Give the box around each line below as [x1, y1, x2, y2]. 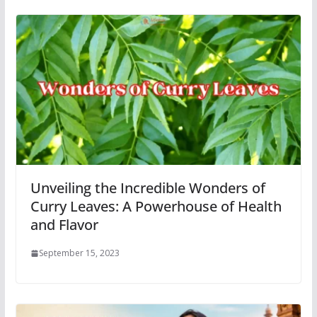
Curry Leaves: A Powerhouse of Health [30, 197, 282, 217]
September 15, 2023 [38, 247, 120, 260]
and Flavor [30, 215, 98, 235]
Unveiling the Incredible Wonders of [30, 178, 265, 198]
